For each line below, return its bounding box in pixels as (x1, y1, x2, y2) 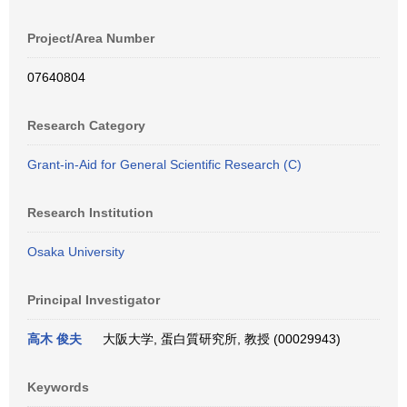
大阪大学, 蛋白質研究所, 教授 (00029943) (95, 332, 341, 346)
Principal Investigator (27, 293, 160, 307)
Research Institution (27, 205, 154, 220)
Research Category (27, 118, 145, 133)
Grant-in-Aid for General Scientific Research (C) (27, 157, 302, 172)
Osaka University (27, 244, 124, 259)
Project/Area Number (27, 31, 154, 45)
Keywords (27, 380, 89, 394)
